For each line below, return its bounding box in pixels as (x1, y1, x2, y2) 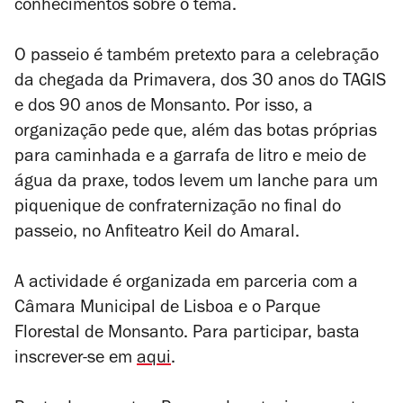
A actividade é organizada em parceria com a (14, 275, 358, 293)
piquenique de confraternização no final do (14, 200, 341, 218)
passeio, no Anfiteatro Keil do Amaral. (14, 225, 300, 243)
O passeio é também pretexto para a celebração (14, 49, 379, 67)
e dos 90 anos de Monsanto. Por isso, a (14, 99, 313, 117)
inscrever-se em (14, 351, 137, 369)
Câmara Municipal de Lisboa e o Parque (14, 300, 320, 318)
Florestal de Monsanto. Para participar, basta (14, 326, 360, 344)
